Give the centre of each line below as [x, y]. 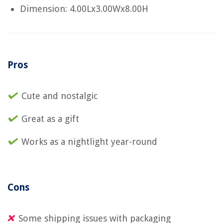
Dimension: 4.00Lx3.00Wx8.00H [84, 8]
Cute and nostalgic [59, 96]
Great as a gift [50, 118]
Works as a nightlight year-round [89, 141]
